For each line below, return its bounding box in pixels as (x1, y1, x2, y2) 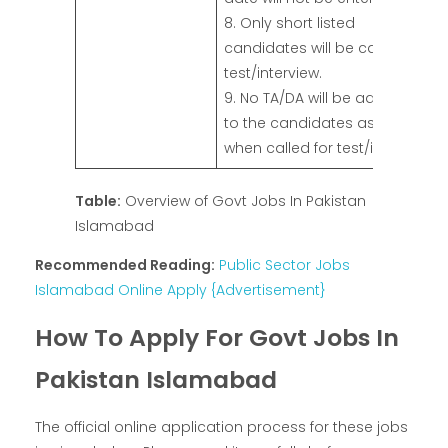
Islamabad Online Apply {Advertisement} (35, 279, 326, 300)
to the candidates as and (224, 113, 408, 134)
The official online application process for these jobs (35, 417, 408, 438)
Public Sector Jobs (219, 254, 350, 275)
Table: (75, 190, 121, 211)
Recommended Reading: (35, 254, 215, 275)
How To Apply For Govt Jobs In (35, 320, 399, 354)
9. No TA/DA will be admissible (224, 88, 434, 109)
